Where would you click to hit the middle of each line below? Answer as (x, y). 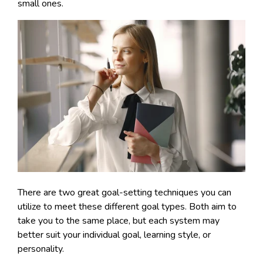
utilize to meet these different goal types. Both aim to (127, 206)
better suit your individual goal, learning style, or (114, 235)
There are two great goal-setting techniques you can (124, 192)
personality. (41, 249)
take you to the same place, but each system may (119, 220)
